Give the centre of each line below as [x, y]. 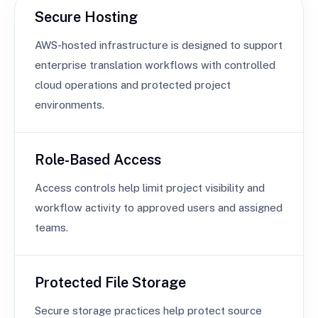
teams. [51, 227]
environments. [70, 105]
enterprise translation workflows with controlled [155, 65]
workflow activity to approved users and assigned [159, 208]
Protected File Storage [110, 283]
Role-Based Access [98, 160]
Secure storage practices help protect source [148, 311]
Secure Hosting [86, 17]
